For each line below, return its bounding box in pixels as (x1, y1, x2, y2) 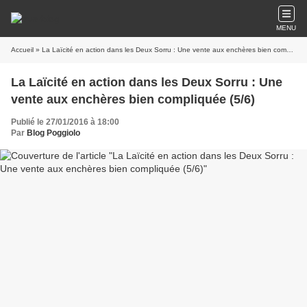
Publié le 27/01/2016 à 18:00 (11, 117, 119, 127)
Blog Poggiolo (27, 128, 80, 138)
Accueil (11, 46, 34, 53)
